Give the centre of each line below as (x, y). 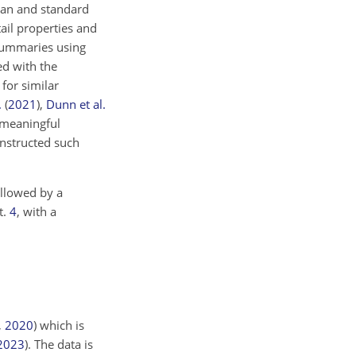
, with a (37, 211)
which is (60, 325)
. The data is (60, 344)
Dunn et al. (76, 104)
